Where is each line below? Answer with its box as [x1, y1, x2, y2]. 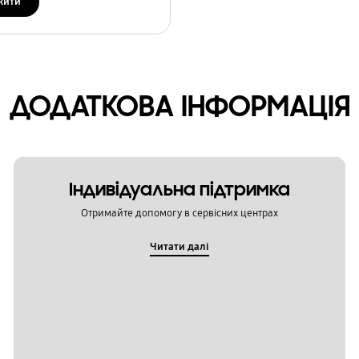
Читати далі [149, 240, 209, 253]
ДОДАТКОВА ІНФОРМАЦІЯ [9, 87, 350, 125]
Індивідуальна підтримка [68, 178, 290, 201]
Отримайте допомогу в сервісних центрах [80, 207, 278, 220]
